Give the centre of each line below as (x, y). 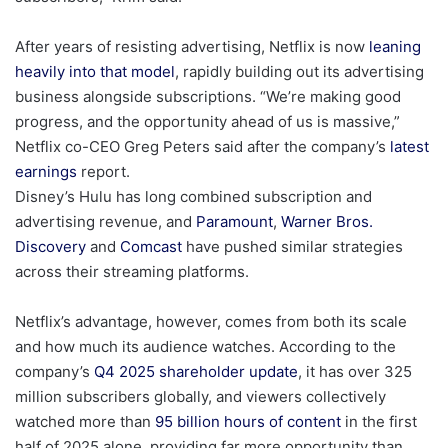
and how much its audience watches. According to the (205, 347)
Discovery (50, 247)
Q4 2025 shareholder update (196, 372)
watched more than (85, 422)
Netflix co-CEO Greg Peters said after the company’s (202, 147)
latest (409, 147)
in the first (379, 422)
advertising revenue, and (105, 222)
